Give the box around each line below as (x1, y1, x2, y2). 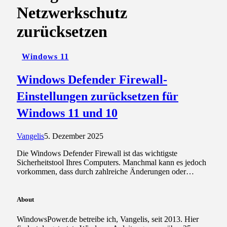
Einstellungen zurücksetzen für (17, 89, 178, 103)
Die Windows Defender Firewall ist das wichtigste (17, 148, 177, 158)
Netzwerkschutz (17, 4, 127, 22)
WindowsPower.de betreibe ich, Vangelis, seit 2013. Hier (17, 214, 199, 223)
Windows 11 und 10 (17, 106, 118, 120)
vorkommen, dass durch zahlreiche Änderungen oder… (17, 167, 194, 176)
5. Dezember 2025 (44, 131, 103, 140)
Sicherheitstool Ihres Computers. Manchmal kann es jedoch (17, 158, 206, 167)
